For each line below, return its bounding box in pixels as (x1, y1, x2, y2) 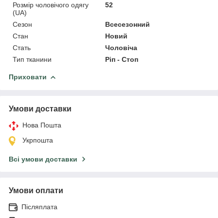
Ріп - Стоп (105, 55, 139, 63)
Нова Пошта (22, 121, 61, 129)
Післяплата (21, 202, 57, 211)
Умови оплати (9, 186, 63, 195)
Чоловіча (105, 43, 138, 52)
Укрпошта (22, 136, 53, 144)
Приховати (9, 73, 47, 81)
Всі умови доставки (9, 155, 77, 163)
